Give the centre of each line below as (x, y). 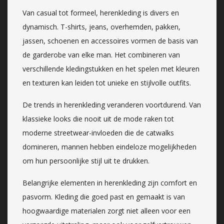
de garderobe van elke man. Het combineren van (101, 54)
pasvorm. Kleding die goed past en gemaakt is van (104, 196)
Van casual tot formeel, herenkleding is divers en (101, 12)
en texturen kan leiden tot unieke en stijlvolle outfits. (107, 82)
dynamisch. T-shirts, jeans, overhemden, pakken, (101, 26)
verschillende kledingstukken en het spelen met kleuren (111, 68)
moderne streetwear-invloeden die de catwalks (98, 132)
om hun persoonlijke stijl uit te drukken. (86, 160)
